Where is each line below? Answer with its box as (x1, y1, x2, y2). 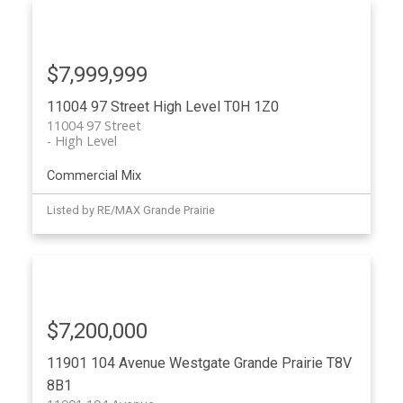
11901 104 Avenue (46, 354, 169, 372)
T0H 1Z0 (223, 98, 279, 116)
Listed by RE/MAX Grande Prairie (46, 203, 215, 218)
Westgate (168, 354, 230, 372)
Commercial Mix (46, 168, 141, 184)
